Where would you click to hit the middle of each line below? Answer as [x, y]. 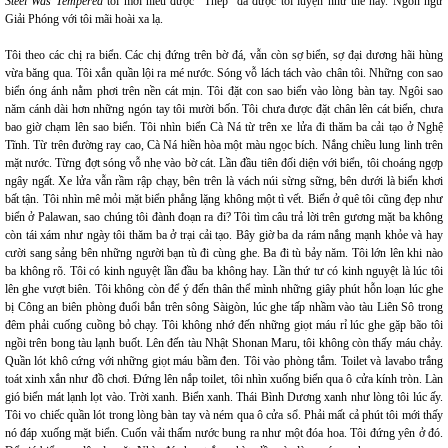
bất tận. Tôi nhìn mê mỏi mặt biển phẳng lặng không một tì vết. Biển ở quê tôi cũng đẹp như [224, 199]
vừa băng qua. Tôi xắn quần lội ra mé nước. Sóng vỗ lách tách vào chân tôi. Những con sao [224, 73]
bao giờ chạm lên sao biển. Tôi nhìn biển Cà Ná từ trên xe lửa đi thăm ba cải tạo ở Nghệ [224, 127]
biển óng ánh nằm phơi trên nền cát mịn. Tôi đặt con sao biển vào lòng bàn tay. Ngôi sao [224, 91]
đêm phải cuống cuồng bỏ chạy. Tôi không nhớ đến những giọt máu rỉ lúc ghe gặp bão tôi [224, 325]
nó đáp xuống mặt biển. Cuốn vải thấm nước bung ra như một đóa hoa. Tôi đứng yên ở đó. [224, 433]
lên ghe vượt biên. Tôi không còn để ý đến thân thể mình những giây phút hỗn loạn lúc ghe [224, 289]
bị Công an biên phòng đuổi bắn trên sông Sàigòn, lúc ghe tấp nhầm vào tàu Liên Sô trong [224, 307]
